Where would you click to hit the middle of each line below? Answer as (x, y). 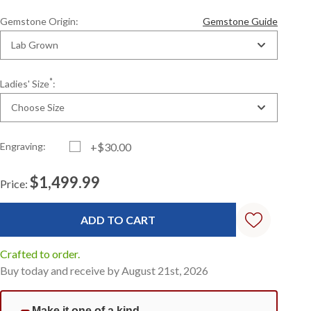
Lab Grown (35, 45)
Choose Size (38, 107)
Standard (31, 203)
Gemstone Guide (240, 21)
